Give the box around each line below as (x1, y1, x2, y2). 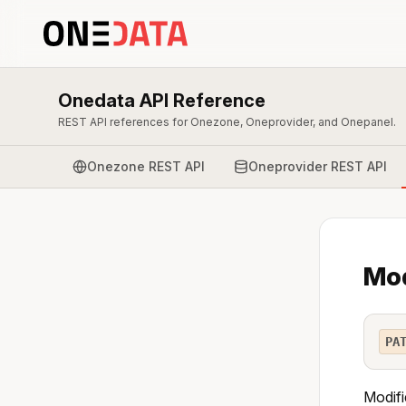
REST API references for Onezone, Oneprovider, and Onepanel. (58, 115, 396, 129)
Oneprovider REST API (248, 158, 387, 174)
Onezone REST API (87, 158, 205, 174)
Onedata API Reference (58, 90, 266, 111)
